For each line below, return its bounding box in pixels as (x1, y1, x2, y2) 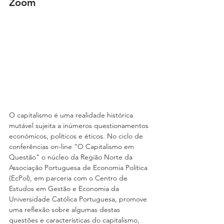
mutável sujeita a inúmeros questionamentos (9, 121, 150, 130)
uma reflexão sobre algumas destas (9, 205, 122, 214)
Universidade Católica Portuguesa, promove (9, 194, 149, 204)
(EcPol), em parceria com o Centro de (9, 173, 129, 183)
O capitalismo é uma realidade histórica (9, 110, 135, 120)
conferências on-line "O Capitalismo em (9, 142, 136, 151)
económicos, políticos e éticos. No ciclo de (9, 131, 145, 141)
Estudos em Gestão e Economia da (9, 184, 121, 193)
